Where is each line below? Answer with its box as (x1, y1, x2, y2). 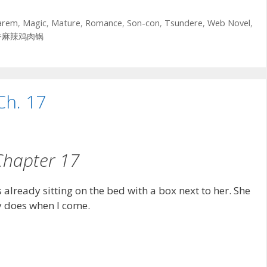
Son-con (126, 17, 160, 29)
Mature (51, 17, 80, 29)
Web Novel (207, 17, 250, 29)
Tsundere (164, 17, 203, 29)
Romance (85, 17, 122, 29)
